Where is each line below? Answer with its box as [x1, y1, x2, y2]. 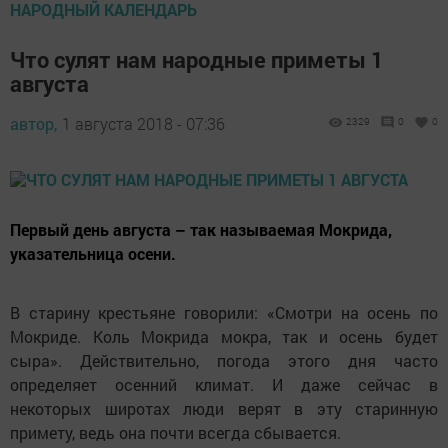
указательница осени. [10, 243, 176, 265]
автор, [10, 113, 57, 135]
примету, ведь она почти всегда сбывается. [10, 422, 341, 444]
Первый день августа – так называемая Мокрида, [10, 219, 392, 241]
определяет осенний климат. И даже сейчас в [10, 374, 438, 396]
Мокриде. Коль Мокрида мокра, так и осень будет [10, 326, 438, 348]
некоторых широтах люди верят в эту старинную [10, 398, 438, 420]
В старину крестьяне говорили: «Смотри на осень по [10, 302, 438, 324]
